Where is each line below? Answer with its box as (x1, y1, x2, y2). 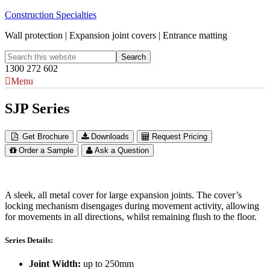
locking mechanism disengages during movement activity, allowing (5, 200, 259, 211)
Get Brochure (22, 131, 69, 141)
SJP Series (5, 100, 69, 116)
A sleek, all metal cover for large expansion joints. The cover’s (5, 189, 242, 200)
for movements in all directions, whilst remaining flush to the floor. (5, 211, 257, 222)
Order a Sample (19, 145, 74, 155)
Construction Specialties (5, 10, 96, 20)
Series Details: (5, 235, 53, 245)
